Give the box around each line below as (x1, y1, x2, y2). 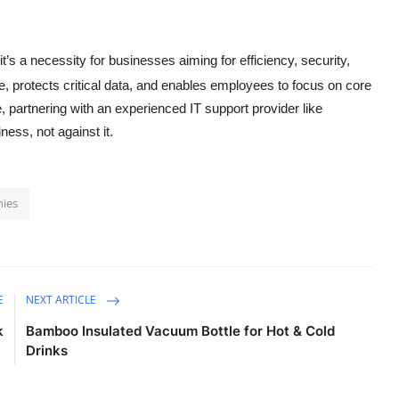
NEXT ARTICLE (26, 292, 100, 308)
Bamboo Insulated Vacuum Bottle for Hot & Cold (26, 322, 336, 340)
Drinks (26, 342, 69, 360)
